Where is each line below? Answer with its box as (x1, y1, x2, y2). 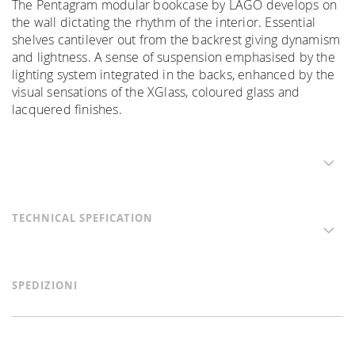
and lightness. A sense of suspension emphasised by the (12, 48, 335, 66)
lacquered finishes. (12, 101, 122, 118)
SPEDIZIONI (12, 278, 78, 292)
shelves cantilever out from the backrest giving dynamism (12, 31, 341, 48)
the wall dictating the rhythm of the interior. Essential (12, 13, 316, 31)
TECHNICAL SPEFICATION (12, 211, 153, 225)
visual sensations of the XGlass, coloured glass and (12, 83, 300, 101)
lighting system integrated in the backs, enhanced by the (12, 66, 335, 83)
